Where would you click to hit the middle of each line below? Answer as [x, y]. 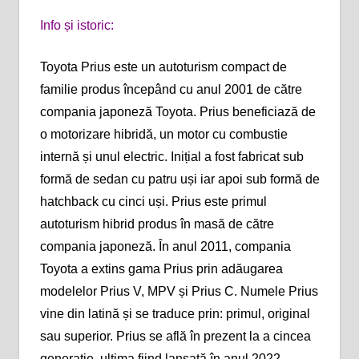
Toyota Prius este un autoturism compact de [163, 67]
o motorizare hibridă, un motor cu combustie [163, 134]
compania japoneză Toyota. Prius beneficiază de [177, 111]
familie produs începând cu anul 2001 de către [171, 89]
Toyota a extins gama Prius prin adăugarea [161, 268]
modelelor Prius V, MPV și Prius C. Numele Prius [179, 291]
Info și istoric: [77, 25]
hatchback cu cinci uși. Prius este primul [153, 201]
